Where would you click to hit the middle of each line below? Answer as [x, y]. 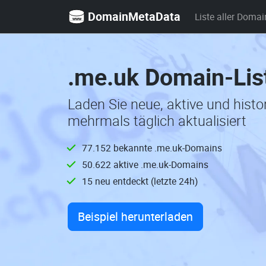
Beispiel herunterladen [135, 216]
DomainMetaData [134, 16]
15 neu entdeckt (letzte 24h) [140, 181]
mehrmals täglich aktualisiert [157, 121]
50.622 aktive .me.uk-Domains [145, 164]
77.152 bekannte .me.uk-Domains [152, 148]
